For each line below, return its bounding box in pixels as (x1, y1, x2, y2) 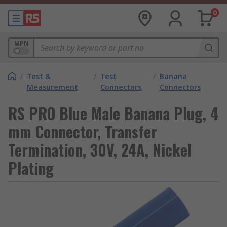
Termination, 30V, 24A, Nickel (8, 138, 192, 161)
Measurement (27, 82, 78, 92)
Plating (8, 157, 54, 179)
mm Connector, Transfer (8, 120, 157, 143)
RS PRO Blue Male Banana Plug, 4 (8, 102, 218, 125)
